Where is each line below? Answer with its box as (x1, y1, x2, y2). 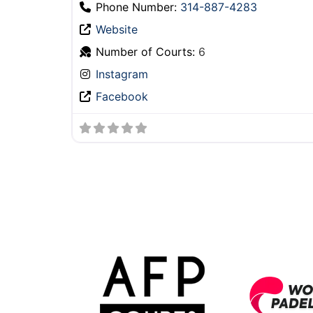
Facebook (96, 89, 148, 104)
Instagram (96, 67, 148, 82)
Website (96, 22, 138, 37)
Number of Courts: (96, 45, 198, 59)
